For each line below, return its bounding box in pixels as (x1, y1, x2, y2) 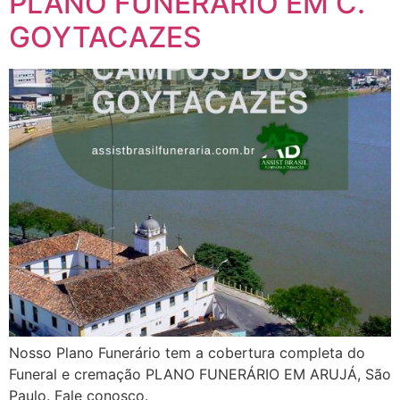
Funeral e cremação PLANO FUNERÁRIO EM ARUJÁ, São (9, 364, 391, 383)
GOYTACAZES (9, 19, 202, 54)
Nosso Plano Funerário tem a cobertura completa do (9, 343, 365, 362)
